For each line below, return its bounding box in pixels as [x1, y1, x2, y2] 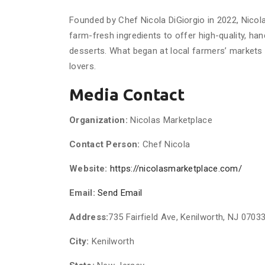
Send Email [98, 188, 143, 198]
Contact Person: [69, 139, 140, 150]
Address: [69, 212, 109, 222]
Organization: [69, 115, 128, 125]
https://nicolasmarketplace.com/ [109, 163, 243, 174]
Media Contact [69, 85, 185, 104]
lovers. [69, 61, 96, 72]
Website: [69, 163, 108, 174]
